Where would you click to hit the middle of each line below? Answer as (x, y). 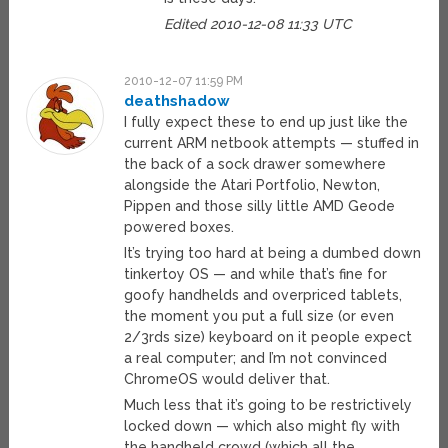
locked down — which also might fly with (262, 426)
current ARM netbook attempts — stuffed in (272, 143)
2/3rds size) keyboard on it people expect (268, 337)
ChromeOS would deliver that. (227, 379)
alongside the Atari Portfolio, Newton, (252, 185)
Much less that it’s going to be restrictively (268, 405)
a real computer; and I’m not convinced (256, 358)
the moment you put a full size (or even (259, 316)
